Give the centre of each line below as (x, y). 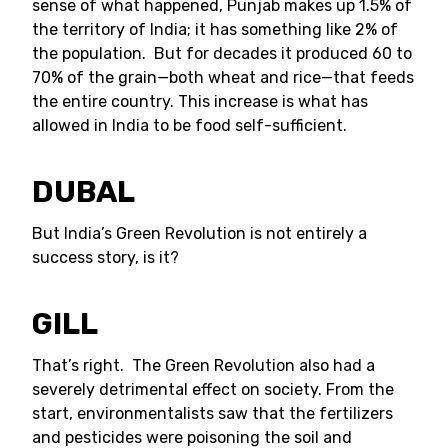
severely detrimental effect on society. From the (213, 389)
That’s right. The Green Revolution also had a (203, 365)
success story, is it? (105, 257)
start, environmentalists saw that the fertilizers (212, 413)
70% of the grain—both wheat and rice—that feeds (223, 77)
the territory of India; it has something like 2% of (215, 29)
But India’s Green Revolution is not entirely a (199, 233)
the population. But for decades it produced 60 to (222, 53)
